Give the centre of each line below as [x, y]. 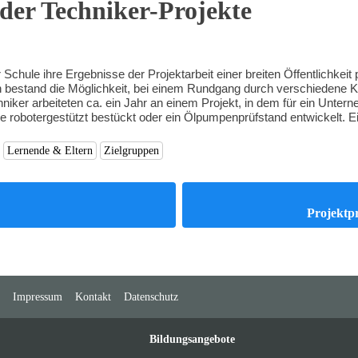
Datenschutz [151, 296]
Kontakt [93, 296]
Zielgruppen [131, 150]
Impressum [37, 296]
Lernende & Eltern [50, 150]
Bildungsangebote [193, 338]
